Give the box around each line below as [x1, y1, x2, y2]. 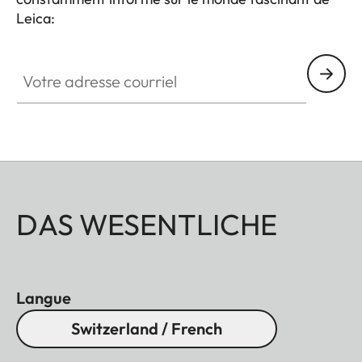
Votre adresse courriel [15, 55, 142, 72]
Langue [16, 288, 71, 309]
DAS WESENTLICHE [16, 206, 277, 243]
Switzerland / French [71, 318, 222, 339]
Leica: [16, 9, 55, 28]
